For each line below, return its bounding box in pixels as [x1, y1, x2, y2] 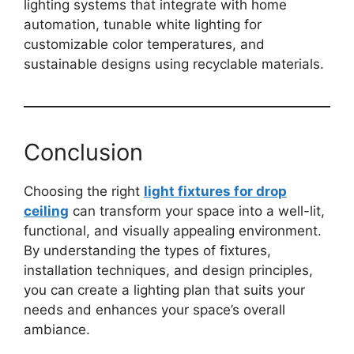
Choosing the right [24, 183, 144, 199]
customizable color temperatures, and [24, 36, 265, 52]
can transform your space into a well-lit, [69, 202, 325, 219]
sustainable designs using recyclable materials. [24, 55, 324, 72]
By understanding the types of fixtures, [24, 242, 271, 258]
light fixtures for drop [144, 183, 287, 199]
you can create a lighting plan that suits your [24, 281, 305, 298]
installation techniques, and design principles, [24, 262, 313, 278]
